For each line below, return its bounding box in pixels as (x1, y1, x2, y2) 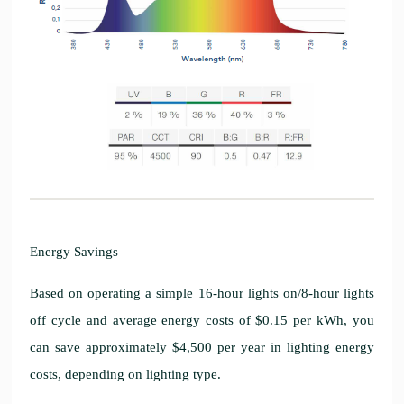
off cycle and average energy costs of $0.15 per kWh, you (30, 312, 374, 327)
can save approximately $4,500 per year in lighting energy (30, 339, 374, 354)
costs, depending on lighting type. (30, 366, 222, 381)
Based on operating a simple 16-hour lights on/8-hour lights (30, 285, 374, 300)
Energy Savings (30, 243, 119, 259)
